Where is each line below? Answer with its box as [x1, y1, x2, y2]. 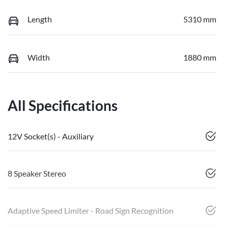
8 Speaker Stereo [8, 168, 66, 179]
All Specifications [8, 97, 118, 115]
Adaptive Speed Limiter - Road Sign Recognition [8, 206, 174, 216]
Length [27, 14, 52, 24]
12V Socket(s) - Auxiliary [8, 131, 94, 141]
